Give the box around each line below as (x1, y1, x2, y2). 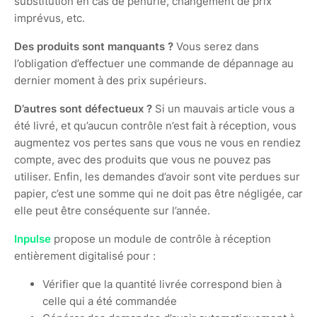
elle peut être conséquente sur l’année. (14, 203, 210, 217)
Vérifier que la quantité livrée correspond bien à (42, 277, 282, 291)
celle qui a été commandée (42, 294, 177, 308)
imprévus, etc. (14, 11, 85, 25)
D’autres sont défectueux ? (14, 101, 152, 115)
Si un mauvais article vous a (152, 101, 294, 115)
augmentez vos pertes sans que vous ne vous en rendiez (14, 135, 301, 149)
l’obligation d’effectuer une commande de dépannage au (14, 56, 294, 70)
